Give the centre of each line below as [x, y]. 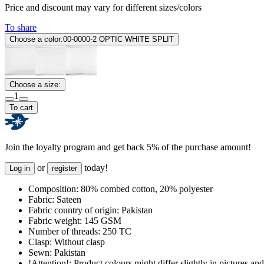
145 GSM [102, 221]
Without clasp [78, 242]
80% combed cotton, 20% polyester [146, 189]
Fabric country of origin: [74, 210]
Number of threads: [64, 232]
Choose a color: [36, 39]
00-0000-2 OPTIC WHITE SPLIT [118, 39]
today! [95, 168]
